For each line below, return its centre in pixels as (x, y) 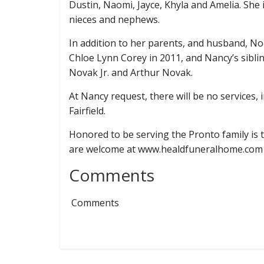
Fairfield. (88, 110)
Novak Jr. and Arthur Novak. (132, 72)
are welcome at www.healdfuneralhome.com (166, 149)
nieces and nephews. (115, 19)
